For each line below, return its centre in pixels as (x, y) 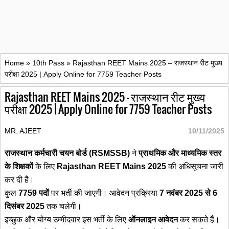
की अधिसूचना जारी (195, 167)
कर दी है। (19, 180)
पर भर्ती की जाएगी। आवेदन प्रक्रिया (104, 193)
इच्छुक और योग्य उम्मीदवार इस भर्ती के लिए (66, 220)
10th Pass (48, 63)
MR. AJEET (23, 131)
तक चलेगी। (63, 207)
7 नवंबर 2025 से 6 (188, 193)
